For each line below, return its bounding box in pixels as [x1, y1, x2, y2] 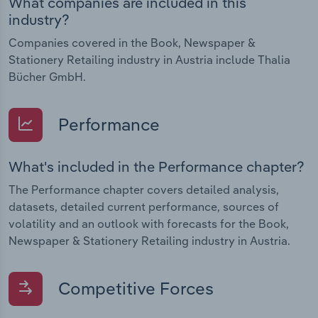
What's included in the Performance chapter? [9, 157, 305, 175]
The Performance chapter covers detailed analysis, [9, 182, 279, 197]
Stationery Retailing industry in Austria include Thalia [9, 52, 290, 67]
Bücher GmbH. [9, 69, 86, 84]
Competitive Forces [54, 277, 214, 299]
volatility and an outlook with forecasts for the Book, [9, 216, 289, 231]
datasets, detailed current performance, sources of [9, 199, 279, 214]
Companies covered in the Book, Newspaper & [9, 35, 256, 50]
